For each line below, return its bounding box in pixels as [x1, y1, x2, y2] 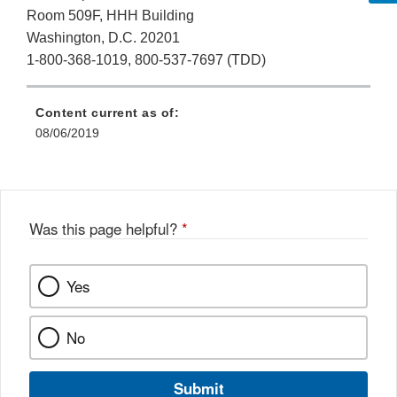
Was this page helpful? [29, 218, 182, 240]
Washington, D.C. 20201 [27, 30, 180, 46]
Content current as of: [35, 105, 179, 121]
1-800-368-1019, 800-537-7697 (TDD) [27, 52, 266, 68]
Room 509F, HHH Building [27, 8, 194, 24]
